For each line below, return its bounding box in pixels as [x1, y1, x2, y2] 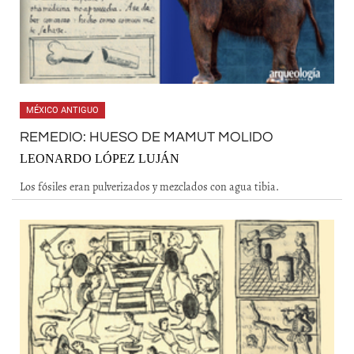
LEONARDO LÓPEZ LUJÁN [20, 152, 179, 165]
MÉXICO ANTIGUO [26, 105, 99, 115]
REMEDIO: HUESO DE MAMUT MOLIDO [20, 130, 273, 145]
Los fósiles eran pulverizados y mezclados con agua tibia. [20, 179, 279, 194]
